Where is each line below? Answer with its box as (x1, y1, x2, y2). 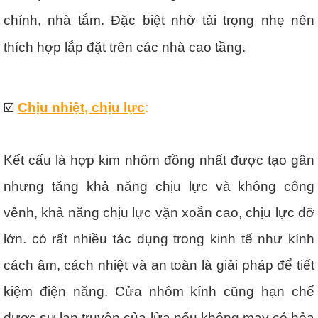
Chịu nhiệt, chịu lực (18, 99, 145, 115)
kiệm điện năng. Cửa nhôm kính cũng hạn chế (4, 283, 314, 299)
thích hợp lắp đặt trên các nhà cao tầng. (4, 39, 246, 55)
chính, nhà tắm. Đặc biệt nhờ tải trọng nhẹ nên (4, 12, 314, 28)
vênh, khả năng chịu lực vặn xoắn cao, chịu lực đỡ (4, 204, 314, 220)
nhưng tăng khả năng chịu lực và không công (4, 178, 314, 194)
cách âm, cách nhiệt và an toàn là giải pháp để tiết (4, 257, 314, 273)
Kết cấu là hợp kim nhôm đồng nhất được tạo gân (4, 152, 314, 168)
